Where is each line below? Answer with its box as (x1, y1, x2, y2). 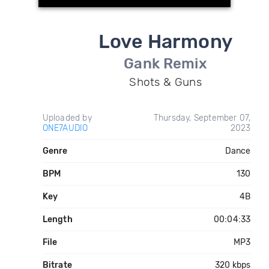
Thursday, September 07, (153, 113, 251, 123)
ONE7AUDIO (42, 123, 88, 133)
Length (42, 214, 73, 225)
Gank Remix (124, 55, 208, 72)
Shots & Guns (129, 75, 202, 89)
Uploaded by (42, 113, 92, 123)
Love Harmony (98, 30, 233, 53)
